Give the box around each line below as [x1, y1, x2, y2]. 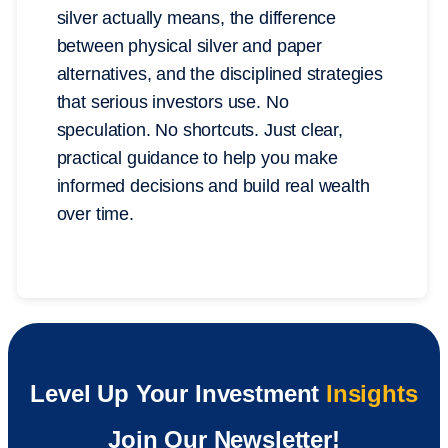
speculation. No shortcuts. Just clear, [56, 120, 343, 141]
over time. [56, 204, 134, 225]
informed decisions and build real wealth [56, 176, 370, 197]
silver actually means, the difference [56, 8, 337, 29]
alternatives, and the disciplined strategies [56, 64, 383, 85]
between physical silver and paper [56, 36, 322, 57]
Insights [326, 380, 418, 408]
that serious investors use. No [56, 92, 289, 113]
